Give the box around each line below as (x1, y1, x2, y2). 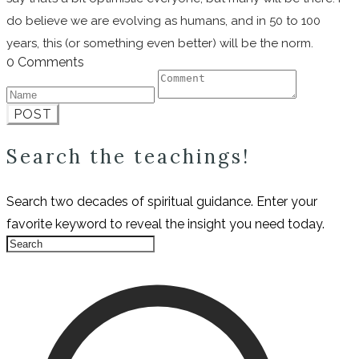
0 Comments (6, 54, 84, 70)
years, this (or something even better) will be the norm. (6, 35, 313, 50)
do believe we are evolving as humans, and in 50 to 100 (6, 13, 321, 28)
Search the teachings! (6, 144, 257, 170)
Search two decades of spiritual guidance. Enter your (6, 194, 317, 210)
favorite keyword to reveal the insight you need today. (6, 216, 325, 232)
